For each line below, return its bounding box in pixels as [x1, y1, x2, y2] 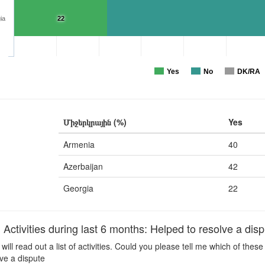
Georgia [63, 182, 93, 194]
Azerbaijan [63, 160, 103, 172]
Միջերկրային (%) [63, 116, 127, 128]
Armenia [63, 138, 95, 150]
